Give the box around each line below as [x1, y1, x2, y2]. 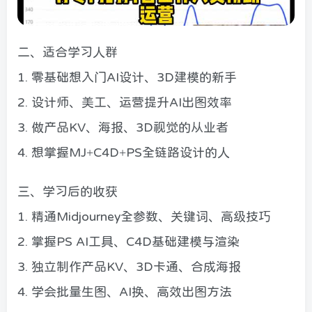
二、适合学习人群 [17, 46, 118, 59]
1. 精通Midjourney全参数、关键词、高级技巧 [17, 210, 271, 224]
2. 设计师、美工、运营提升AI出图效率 [17, 96, 232, 109]
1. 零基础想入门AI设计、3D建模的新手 [17, 71, 237, 84]
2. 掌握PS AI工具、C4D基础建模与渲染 [17, 235, 240, 249]
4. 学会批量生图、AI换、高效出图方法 [17, 286, 232, 299]
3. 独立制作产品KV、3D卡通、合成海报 [17, 260, 241, 274]
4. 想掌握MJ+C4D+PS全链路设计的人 [17, 146, 230, 159]
